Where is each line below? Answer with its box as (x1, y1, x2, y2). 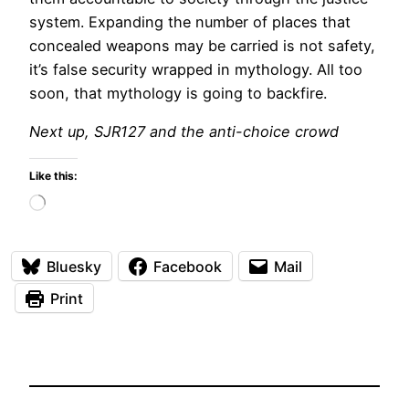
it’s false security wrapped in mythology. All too (29, 59, 362, 79)
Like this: (29, 169, 78, 184)
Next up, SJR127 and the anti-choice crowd (29, 122, 339, 142)
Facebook (153, 257, 222, 276)
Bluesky (47, 257, 101, 276)
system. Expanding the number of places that (29, 12, 351, 31)
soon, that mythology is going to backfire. (29, 83, 327, 102)
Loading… (45, 194, 95, 209)
